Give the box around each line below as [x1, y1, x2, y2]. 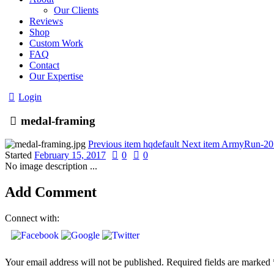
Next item [182, 139, 220, 150]
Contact [29, 60, 59, 70]
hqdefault [143, 139, 179, 150]
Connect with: [5, 213, 59, 224]
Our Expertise [29, 71, 83, 81]
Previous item [88, 139, 141, 150]
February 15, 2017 [34, 150, 106, 161]
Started [5, 150, 34, 161]
